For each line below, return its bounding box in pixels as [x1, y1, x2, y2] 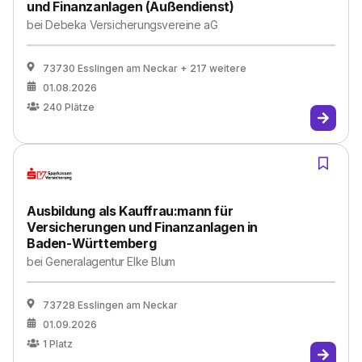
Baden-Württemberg [27, 235, 157, 251]
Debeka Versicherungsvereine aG [45, 18, 218, 32]
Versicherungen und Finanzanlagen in [27, 219, 259, 235]
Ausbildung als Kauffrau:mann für [27, 203, 234, 219]
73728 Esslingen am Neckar [43, 299, 178, 311]
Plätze [65, 101, 95, 113]
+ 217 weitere [180, 62, 246, 74]
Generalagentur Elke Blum [45, 255, 175, 268]
